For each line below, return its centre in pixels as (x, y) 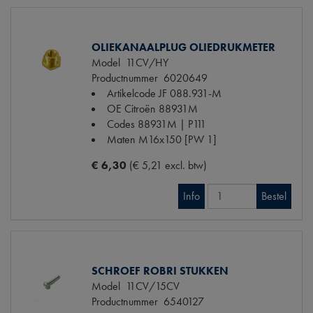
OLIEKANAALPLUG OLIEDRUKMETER (183, 47)
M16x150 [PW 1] (177, 139)
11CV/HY (144, 62)
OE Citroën (131, 108)
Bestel (274, 196)
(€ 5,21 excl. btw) (168, 165)
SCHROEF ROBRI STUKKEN (160, 270)
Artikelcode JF (137, 93)
